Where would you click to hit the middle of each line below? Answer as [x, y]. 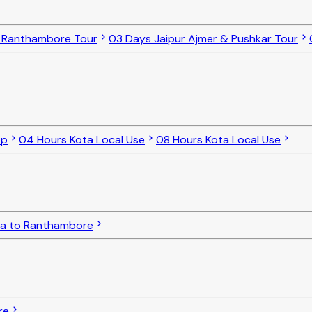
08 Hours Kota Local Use [218, 139]
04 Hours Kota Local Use [82, 139]
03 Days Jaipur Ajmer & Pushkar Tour [203, 38]
